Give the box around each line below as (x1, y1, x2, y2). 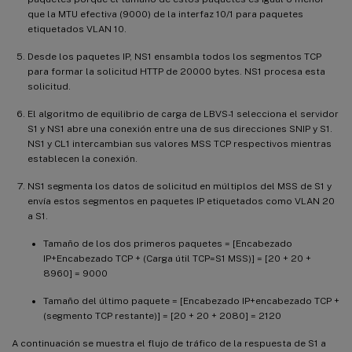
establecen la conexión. (27, 153, 137, 165)
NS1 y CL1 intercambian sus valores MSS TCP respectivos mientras (27, 138, 332, 150)
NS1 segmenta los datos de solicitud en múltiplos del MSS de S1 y (27, 181, 332, 192)
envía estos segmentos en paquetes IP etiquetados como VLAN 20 (27, 196, 335, 207)
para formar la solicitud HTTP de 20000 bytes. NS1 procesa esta (27, 66, 325, 78)
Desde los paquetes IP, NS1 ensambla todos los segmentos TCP (27, 51, 321, 63)
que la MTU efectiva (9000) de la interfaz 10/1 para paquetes (27, 9, 303, 20)
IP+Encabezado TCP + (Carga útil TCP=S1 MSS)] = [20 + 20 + (43, 253, 311, 265)
